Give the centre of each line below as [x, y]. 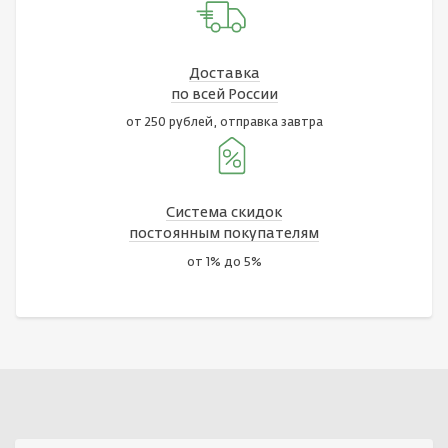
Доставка [224, 73]
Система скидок [224, 213]
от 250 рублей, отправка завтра [224, 123]
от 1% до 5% [224, 262]
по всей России [224, 94]
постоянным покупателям [224, 234]
